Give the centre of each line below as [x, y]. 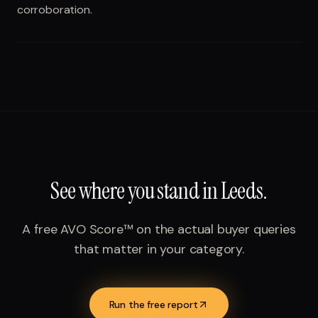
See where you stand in [136, 191]
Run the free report [153, 305]
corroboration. [55, 10]
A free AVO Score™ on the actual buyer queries [159, 229]
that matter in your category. [159, 249]
